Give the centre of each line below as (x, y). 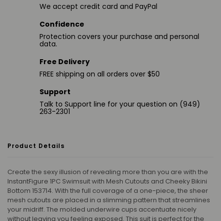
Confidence (62, 24)
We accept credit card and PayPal (98, 6)
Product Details (36, 146)
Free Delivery (65, 61)
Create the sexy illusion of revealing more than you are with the (108, 172)
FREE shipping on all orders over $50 (100, 74)
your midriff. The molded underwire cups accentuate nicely (102, 209)
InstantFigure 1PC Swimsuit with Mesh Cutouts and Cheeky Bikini (107, 181)
